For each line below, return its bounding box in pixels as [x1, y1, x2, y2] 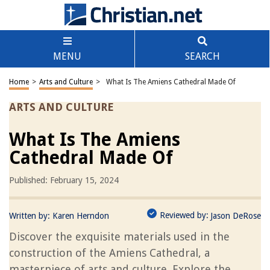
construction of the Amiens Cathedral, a [9, 246, 210, 259]
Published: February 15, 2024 [9, 175, 119, 185]
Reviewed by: [160, 210, 209, 220]
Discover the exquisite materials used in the [9, 230, 230, 243]
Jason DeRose [210, 211, 261, 221]
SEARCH [184, 51, 220, 62]
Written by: [9, 211, 52, 221]
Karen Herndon [52, 211, 109, 221]
